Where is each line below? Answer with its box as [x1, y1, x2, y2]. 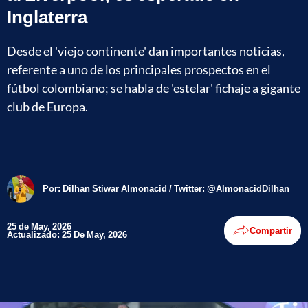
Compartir [250, 225, 292, 236]
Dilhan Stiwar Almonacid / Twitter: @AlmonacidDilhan [63, 183, 289, 195]
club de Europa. [7, 98, 88, 114]
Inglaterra [7, 5, 87, 27]
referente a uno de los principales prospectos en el [7, 61, 271, 77]
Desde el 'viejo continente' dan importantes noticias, [7, 43, 285, 58]
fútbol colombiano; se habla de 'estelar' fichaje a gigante [7, 80, 300, 96]
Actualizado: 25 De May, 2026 [7, 229, 127, 241]
